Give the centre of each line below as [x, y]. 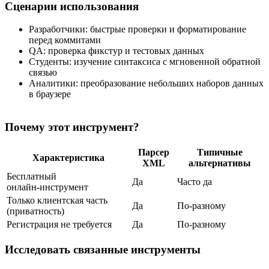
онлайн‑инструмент [47, 187]
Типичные [220, 152]
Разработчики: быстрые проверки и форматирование [138, 29]
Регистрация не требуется [59, 224]
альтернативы [220, 163]
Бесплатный [32, 176]
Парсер [153, 152]
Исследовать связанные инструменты [103, 249]
